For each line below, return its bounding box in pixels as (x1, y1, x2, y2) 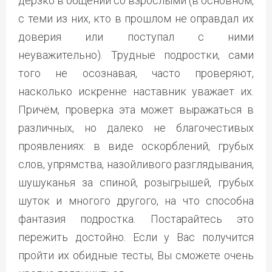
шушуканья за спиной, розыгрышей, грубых (18, 175, 254, 189)
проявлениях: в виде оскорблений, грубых (18, 139, 254, 152)
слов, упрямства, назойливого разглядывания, (18, 157, 254, 171)
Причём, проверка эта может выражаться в (18, 103, 254, 116)
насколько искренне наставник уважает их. (18, 84, 254, 98)
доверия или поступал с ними (18, 30, 254, 43)
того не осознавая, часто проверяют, (18, 66, 254, 80)
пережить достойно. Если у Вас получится (18, 230, 254, 243)
